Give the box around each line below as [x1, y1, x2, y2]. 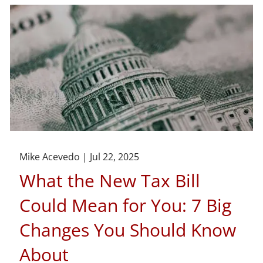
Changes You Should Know [19, 217, 237, 242]
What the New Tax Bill [19, 168, 201, 193]
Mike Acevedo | [19, 150, 90, 163]
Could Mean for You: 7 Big [19, 193, 232, 217]
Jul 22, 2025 [90, 150, 140, 163]
